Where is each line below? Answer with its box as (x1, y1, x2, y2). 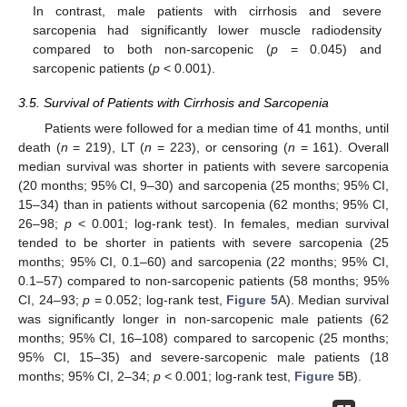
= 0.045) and (277, 42, 382, 57)
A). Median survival (277, 293, 390, 308)
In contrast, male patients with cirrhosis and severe (33, 4, 382, 19)
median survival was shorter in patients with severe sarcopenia (18, 159, 389, 174)
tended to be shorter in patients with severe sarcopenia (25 (18, 235, 389, 251)
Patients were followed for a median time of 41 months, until (44, 121, 389, 136)
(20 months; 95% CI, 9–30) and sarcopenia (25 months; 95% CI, (18, 178, 389, 194)
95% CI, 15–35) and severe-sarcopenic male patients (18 (18, 350, 389, 365)
